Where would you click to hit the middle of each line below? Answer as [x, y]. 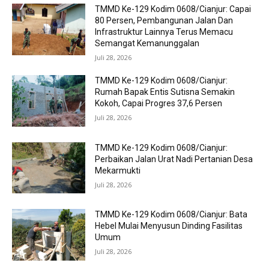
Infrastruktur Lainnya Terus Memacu [164, 32]
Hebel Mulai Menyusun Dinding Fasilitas [169, 226]
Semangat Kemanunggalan [147, 43]
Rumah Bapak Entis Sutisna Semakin [165, 92]
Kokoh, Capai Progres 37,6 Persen [159, 103]
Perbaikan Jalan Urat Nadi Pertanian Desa [174, 159]
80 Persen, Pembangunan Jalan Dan [164, 20]
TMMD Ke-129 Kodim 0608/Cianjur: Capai [173, 9]
